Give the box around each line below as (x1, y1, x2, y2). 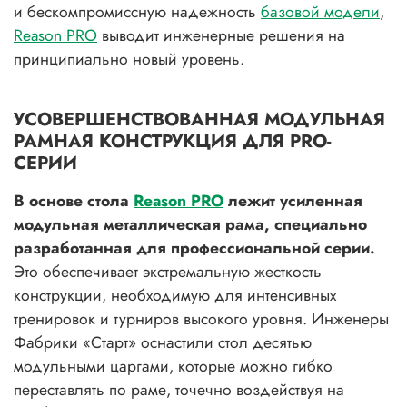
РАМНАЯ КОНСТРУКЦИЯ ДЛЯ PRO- (14, 127, 331, 154)
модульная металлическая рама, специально (14, 212, 367, 236)
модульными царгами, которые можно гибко (14, 353, 333, 378)
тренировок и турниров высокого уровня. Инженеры (14, 306, 389, 331)
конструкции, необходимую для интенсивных (14, 283, 336, 307)
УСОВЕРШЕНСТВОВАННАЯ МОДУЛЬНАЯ (14, 105, 385, 133)
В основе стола (14, 188, 134, 213)
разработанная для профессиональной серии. (14, 235, 375, 260)
